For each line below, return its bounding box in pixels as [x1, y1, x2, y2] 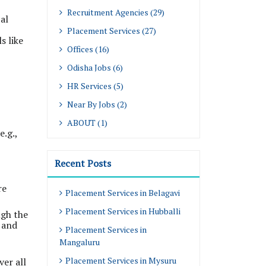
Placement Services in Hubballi [65, 205, 180, 217]
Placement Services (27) [65, 25, 156, 36]
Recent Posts [55, 157, 111, 170]
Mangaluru [59, 236, 100, 248]
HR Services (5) [65, 80, 123, 91]
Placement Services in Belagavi [65, 187, 180, 198]
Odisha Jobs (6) [65, 62, 123, 73]
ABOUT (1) [65, 117, 107, 128]
